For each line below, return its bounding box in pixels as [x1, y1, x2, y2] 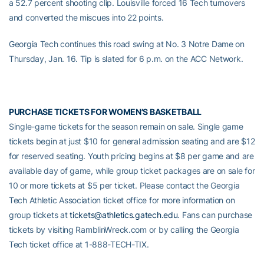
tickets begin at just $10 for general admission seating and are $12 [9, 136, 255, 146]
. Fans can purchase [177, 209, 253, 220]
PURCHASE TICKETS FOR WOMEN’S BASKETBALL [9, 106, 202, 117]
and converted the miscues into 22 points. [9, 12, 164, 22]
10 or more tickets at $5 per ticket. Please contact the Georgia [9, 180, 240, 190]
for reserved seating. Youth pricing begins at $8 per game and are [9, 150, 254, 161]
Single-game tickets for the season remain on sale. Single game [9, 121, 243, 131]
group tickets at [9, 209, 70, 220]
